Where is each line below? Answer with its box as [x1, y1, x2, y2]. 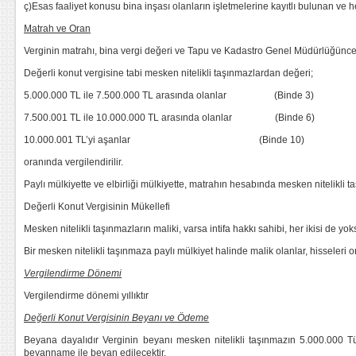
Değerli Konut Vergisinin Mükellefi [24, 201, 170, 212]
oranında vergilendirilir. [24, 157, 123, 168]
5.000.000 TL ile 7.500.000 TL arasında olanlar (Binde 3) [24, 90, 314, 101]
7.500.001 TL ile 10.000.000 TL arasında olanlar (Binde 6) [24, 112, 315, 123]
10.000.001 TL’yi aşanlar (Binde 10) [24, 134, 304, 145]
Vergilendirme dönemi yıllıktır [24, 290, 149, 301]
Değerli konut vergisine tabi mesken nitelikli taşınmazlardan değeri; [24, 68, 313, 79]
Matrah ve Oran [24, 23, 91, 34]
